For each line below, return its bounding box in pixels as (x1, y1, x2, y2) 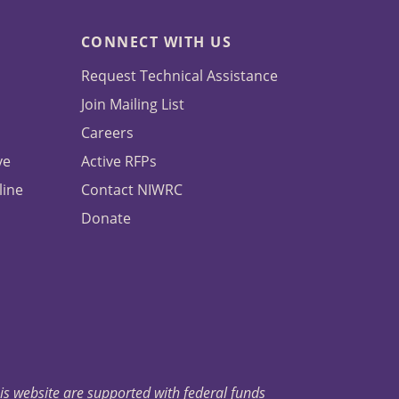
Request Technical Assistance (80, 66, 278, 86)
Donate (80, 208, 131, 229)
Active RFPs (80, 151, 157, 172)
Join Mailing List (80, 94, 184, 115)
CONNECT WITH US (80, 32, 232, 53)
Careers (80, 123, 134, 143)
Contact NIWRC (80, 180, 183, 200)
